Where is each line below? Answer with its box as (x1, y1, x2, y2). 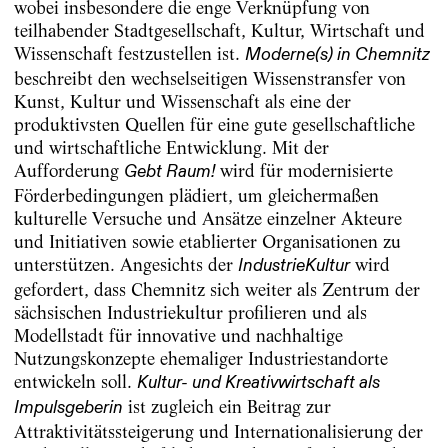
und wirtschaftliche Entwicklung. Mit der (13, 137, 329, 159)
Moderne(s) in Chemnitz (244, 46, 430, 65)
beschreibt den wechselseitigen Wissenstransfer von (13, 68, 406, 90)
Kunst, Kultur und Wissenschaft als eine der (13, 91, 351, 113)
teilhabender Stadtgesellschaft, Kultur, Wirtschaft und (13, 20, 425, 42)
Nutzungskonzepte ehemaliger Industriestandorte (13, 348, 388, 370)
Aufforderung (13, 160, 124, 182)
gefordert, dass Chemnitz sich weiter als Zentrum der (13, 279, 420, 301)
